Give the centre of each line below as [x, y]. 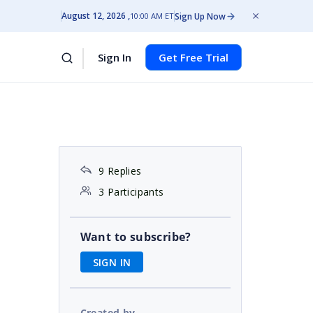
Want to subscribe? [136, 237]
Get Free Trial [194, 57]
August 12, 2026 [94, 16]
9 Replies [120, 171]
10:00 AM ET [152, 16]
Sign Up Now [200, 16]
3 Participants [131, 192]
